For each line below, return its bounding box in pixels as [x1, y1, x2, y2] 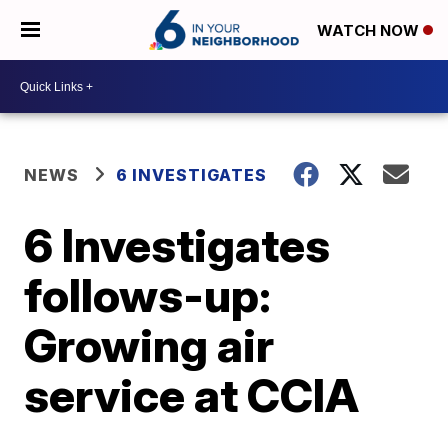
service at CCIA [24, 367, 360, 423]
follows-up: [24, 267, 272, 323]
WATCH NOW [317, 21, 423, 41]
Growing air [24, 317, 275, 373]
